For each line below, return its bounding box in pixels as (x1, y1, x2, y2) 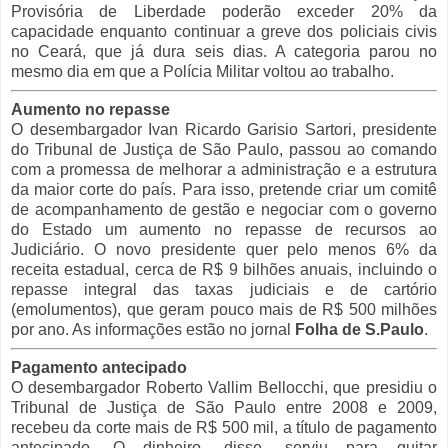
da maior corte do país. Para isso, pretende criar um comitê (11, 181, 437, 199)
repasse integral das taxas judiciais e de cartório (11, 281, 437, 299)
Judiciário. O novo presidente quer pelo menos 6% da (11, 241, 437, 259)
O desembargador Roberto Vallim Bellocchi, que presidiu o (11, 378, 437, 396)
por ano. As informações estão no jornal (11, 321, 295, 339)
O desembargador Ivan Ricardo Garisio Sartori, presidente (11, 121, 437, 139)
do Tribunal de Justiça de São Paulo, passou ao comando (11, 141, 437, 159)
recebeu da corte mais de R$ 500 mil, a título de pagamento (11, 418, 437, 436)
